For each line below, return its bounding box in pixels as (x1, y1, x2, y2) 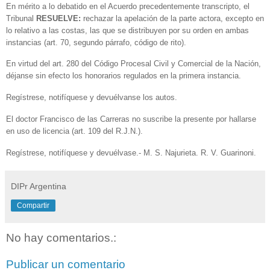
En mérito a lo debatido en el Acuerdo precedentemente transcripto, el (6, 1, 250, 11)
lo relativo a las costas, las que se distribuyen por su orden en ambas (6, 25, 249, 35)
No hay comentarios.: (6, 231, 116, 244)
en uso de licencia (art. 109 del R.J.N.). (6, 127, 143, 136)
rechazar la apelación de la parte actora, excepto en (83, 13, 264, 23)
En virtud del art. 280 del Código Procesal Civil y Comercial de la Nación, (6, 59, 261, 69)
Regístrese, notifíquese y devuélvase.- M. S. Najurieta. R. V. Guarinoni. (6, 148, 256, 157)
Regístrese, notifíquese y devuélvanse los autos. (6, 93, 177, 102)
